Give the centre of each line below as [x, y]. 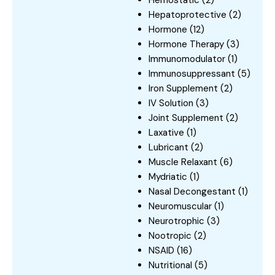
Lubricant [168, 147]
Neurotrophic [176, 221]
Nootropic [170, 235]
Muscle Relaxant [183, 162]
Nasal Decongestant [192, 191]
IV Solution [171, 103]
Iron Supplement [183, 88]
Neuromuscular [180, 206]
